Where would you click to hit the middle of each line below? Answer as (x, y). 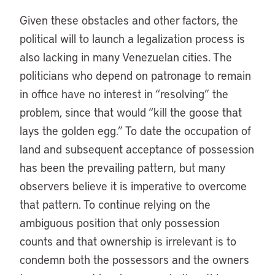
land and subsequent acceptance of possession (137, 149)
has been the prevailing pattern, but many (122, 167)
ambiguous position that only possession (120, 223)
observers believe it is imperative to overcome (133, 186)
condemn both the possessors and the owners (134, 259)
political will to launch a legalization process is (132, 38)
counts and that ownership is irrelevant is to (128, 241)
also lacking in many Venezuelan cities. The (126, 57)
